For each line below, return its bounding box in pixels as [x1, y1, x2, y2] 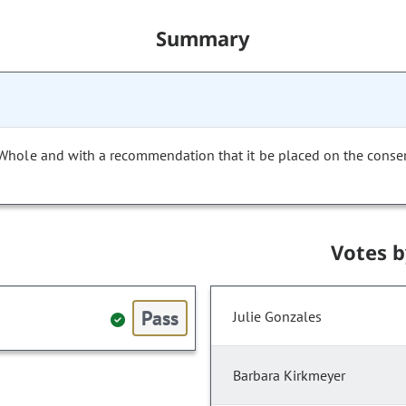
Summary [155, 24, 251, 53]
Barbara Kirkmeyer [233, 366, 345, 385]
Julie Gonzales [233, 307, 322, 326]
